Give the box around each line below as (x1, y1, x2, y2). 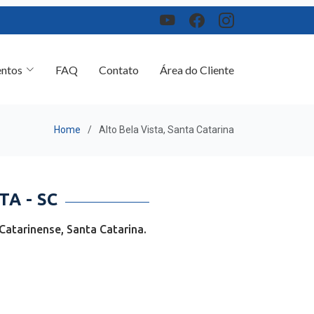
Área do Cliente (160, 56, 234, 70)
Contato (99, 56, 139, 70)
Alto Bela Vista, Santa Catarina (99, 119, 234, 130)
